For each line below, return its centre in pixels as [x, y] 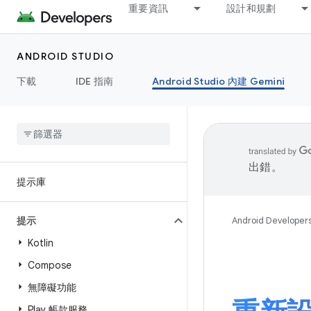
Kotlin [41, 243]
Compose [50, 265]
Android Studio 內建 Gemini [218, 81]
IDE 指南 [94, 81]
